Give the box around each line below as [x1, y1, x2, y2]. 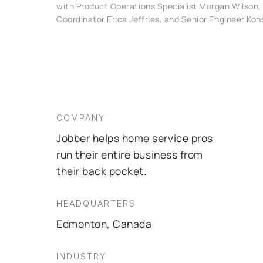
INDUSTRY [56, 251, 106, 261]
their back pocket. [56, 164, 147, 178]
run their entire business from [56, 147, 203, 161]
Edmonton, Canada [56, 217, 152, 231]
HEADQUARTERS [56, 198, 136, 208]
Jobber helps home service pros [56, 131, 213, 145]
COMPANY [56, 113, 105, 123]
